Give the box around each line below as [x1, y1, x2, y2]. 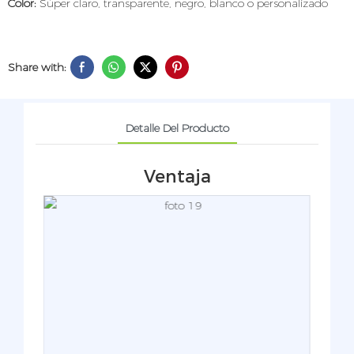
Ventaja [143, 165, 211, 187]
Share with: [8, 59, 66, 74]
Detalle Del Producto [125, 120, 229, 135]
